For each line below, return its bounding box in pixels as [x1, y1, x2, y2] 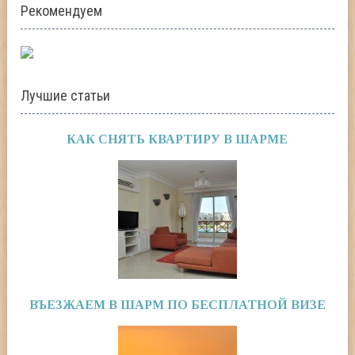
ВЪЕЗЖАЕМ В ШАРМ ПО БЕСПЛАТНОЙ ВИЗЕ [29, 298, 326, 312]
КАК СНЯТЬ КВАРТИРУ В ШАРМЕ [67, 132, 288, 147]
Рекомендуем [21, 2, 103, 20]
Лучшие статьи [21, 87, 111, 105]
